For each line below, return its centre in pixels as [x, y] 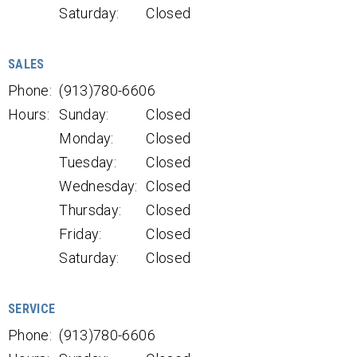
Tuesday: [88, 162]
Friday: [80, 234]
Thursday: [90, 210]
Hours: [29, 114]
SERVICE [32, 309]
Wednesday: [98, 186]
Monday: [86, 138]
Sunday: [84, 114]
